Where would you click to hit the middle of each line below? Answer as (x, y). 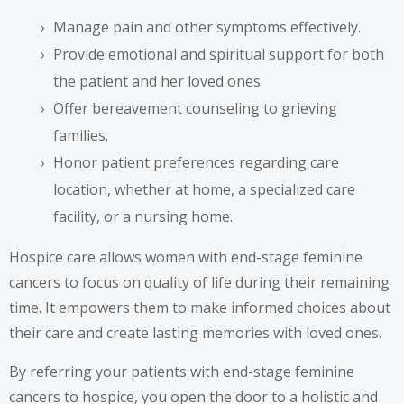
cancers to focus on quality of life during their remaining (199, 282)
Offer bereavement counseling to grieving (195, 108)
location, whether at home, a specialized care (204, 189)
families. (81, 135)
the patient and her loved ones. (158, 81)
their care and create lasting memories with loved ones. (195, 332)
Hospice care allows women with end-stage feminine (186, 257)
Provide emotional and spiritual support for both (219, 54)
